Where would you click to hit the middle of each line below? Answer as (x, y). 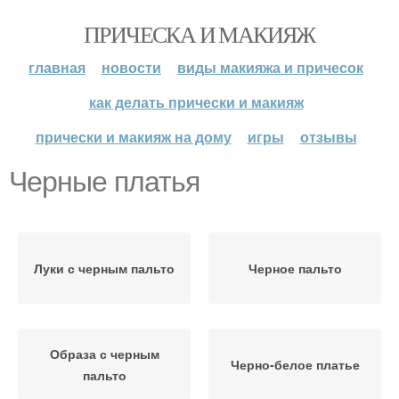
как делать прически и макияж (196, 102)
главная (57, 67)
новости (131, 67)
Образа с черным (104, 354)
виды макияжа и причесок (270, 67)
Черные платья (104, 182)
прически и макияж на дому (133, 137)
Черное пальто (295, 268)
